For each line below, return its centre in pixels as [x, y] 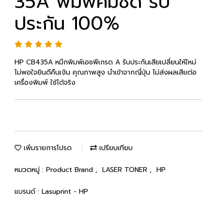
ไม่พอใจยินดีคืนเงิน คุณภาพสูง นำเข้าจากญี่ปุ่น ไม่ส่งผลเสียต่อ [106, 72]
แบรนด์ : [28, 192]
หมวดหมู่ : [30, 170]
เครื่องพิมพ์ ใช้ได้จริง [45, 83]
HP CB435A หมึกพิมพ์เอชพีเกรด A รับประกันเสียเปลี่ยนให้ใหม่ [105, 62]
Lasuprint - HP [65, 192]
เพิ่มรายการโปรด [46, 148]
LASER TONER [126, 170]
